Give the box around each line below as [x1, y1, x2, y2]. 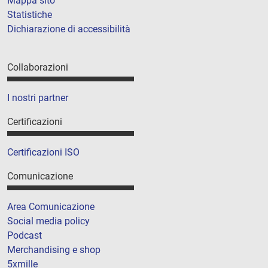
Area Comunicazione [7, 201, 95, 213]
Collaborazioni [7, 61, 68, 73]
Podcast [7, 230, 42, 242]
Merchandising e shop [7, 244, 100, 256]
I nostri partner [7, 92, 68, 103]
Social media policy [7, 215, 90, 227]
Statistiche [7, 8, 52, 20]
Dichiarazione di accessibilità [7, 23, 130, 35]
